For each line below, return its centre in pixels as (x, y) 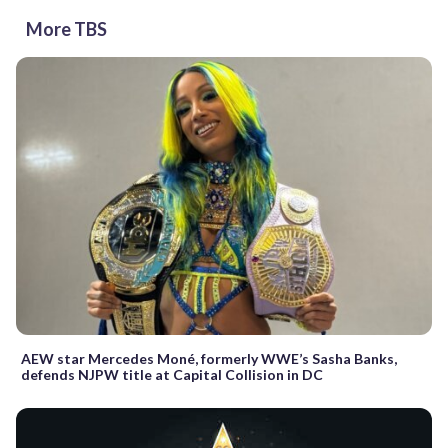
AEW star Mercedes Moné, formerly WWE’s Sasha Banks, (209, 358)
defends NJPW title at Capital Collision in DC (172, 374)
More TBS (66, 29)
